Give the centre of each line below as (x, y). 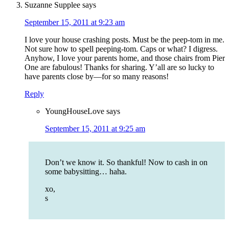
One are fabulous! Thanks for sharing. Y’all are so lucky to (119, 67)
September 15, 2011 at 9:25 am (95, 129)
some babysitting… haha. (86, 172)
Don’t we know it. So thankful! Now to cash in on (126, 163)
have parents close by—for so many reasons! (97, 77)
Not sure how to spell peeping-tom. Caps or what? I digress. (121, 49)
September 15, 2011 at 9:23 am (75, 22)
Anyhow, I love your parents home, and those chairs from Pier (125, 58)
